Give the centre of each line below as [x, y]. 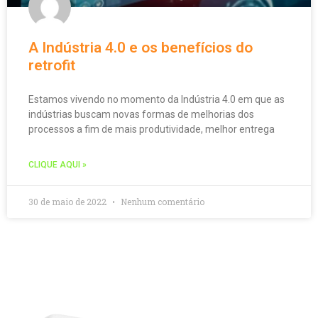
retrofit [52, 65]
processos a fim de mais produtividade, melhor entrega [152, 129]
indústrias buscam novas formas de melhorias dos [141, 114]
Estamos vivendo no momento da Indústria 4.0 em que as [157, 99]
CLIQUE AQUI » [57, 164]
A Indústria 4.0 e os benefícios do [141, 47]
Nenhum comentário [161, 201]
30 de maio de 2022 [68, 201]
